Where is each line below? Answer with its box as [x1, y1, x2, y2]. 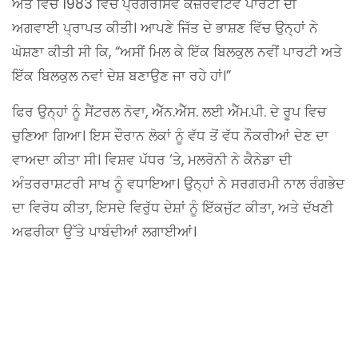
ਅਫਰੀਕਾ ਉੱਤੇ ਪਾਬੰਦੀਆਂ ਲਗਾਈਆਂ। [12, 221, 197, 241]
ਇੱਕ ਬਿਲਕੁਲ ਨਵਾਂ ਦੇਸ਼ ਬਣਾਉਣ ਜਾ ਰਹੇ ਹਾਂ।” [12, 66, 231, 86]
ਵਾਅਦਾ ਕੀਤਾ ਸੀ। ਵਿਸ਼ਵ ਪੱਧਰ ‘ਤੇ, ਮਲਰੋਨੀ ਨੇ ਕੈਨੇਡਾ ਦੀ [12, 149, 292, 169]
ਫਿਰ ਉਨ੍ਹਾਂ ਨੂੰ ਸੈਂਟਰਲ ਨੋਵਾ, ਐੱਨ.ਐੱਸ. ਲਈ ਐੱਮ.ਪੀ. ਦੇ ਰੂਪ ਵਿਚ [12, 101, 326, 121]
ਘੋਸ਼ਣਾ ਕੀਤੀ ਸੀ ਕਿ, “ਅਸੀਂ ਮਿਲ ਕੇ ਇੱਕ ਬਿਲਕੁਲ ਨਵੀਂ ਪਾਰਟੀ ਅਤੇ [12, 42, 342, 62]
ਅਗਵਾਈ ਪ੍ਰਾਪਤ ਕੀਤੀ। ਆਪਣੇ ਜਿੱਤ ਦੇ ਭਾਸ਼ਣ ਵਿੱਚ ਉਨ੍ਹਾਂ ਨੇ [12, 18, 318, 38]
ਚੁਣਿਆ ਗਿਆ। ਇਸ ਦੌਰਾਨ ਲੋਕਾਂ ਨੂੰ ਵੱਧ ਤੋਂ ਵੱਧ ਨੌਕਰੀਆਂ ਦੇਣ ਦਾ [12, 125, 328, 145]
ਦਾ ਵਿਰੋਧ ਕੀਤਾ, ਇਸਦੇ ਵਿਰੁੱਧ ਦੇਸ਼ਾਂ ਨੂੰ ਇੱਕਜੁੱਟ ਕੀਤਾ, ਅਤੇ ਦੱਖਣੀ [12, 197, 333, 217]
